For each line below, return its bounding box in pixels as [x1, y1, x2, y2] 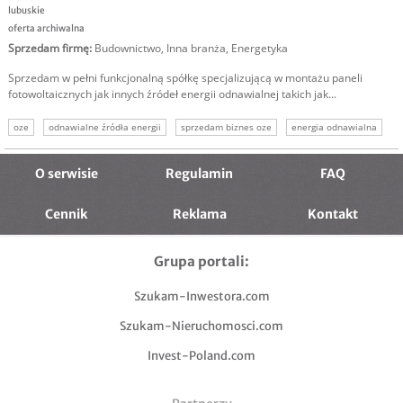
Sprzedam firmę [8, 40, 89, 57]
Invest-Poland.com [148, 348, 255, 364]
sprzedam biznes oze [181, 121, 272, 134]
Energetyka [231, 40, 288, 57]
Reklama [172, 206, 227, 223]
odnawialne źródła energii [49, 121, 161, 134]
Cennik [45, 206, 88, 223]
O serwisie [34, 166, 98, 183]
